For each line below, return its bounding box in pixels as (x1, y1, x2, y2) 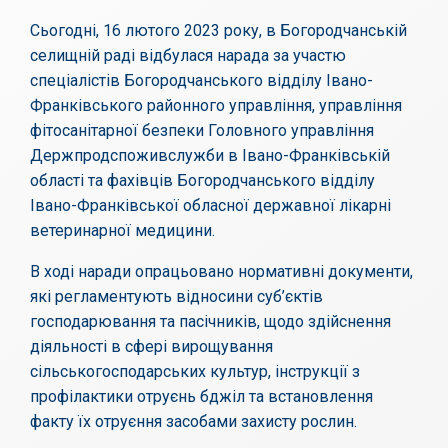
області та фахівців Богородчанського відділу (30, 171, 375, 191)
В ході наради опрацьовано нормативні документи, (30, 262, 413, 282)
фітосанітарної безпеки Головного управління (30, 121, 374, 141)
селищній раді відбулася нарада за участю (30, 46, 346, 66)
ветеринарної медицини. (30, 221, 215, 241)
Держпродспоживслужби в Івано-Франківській (30, 146, 390, 166)
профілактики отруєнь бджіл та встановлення (30, 387, 373, 407)
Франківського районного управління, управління (30, 96, 402, 116)
